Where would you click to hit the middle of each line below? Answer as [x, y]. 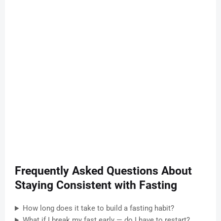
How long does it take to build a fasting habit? [98, 208]
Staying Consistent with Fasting [96, 185]
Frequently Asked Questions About [103, 171]
